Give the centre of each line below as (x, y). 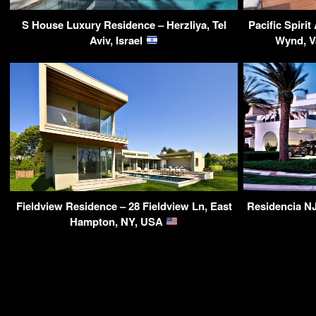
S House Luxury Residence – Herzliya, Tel (124, 24)
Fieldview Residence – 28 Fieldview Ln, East (124, 206)
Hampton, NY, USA (117, 221)
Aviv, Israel (118, 40)
